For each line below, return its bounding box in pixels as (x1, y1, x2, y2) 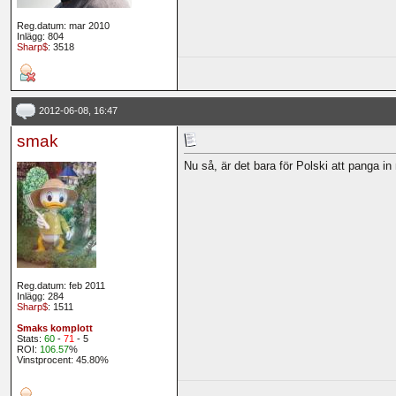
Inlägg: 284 (16, 291, 64, 302)
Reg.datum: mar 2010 (16, 20, 110, 32)
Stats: (16, 333, 44, 345)
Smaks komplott (16, 323, 93, 334)
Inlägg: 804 (16, 31, 64, 42)
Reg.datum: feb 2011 (16, 280, 105, 292)
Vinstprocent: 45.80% (16, 354, 109, 366)
